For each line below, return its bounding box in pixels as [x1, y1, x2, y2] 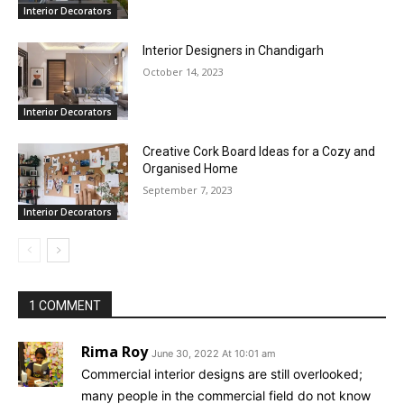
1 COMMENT [29, 298, 101, 314]
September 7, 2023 [142, 182, 234, 197]
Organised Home [142, 161, 239, 176]
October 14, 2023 [142, 64, 225, 78]
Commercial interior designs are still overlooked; [81, 366, 363, 382]
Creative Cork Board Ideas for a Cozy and [142, 143, 376, 159]
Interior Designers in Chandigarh [142, 42, 325, 58]
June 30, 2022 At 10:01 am [151, 347, 276, 361]
